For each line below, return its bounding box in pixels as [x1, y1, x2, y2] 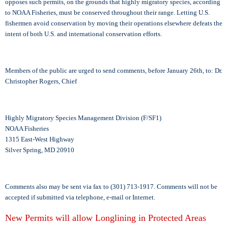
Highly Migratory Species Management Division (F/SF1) [5, 113, 161, 122]
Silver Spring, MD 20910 [5, 146, 74, 154]
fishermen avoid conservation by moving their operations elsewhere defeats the [5, 19, 222, 27]
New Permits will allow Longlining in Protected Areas [5, 212, 206, 223]
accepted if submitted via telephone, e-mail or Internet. [5, 193, 155, 201]
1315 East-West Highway [5, 135, 74, 143]
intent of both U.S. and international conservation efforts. [5, 30, 162, 38]
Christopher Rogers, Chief [5, 77, 77, 85]
